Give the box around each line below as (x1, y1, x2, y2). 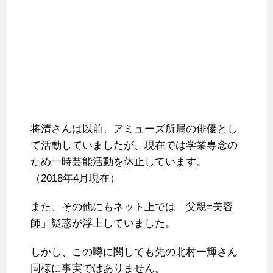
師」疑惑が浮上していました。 (30, 218, 175, 230)
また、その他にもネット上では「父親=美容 (30, 201, 233, 213)
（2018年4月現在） (30, 172, 120, 185)
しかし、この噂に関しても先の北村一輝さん (30, 246, 238, 258)
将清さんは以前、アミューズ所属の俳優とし (30, 123, 238, 135)
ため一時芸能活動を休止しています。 (30, 156, 207, 168)
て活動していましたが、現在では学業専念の (30, 140, 238, 152)
